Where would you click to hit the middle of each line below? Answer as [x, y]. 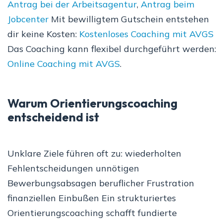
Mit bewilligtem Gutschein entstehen [129, 19]
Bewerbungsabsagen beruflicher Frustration [101, 183]
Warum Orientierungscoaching [92, 103]
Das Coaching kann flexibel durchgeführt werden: [112, 49]
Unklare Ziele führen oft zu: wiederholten [94, 154]
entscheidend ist [53, 117]
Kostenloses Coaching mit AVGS [146, 34]
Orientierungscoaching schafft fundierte [92, 213]
